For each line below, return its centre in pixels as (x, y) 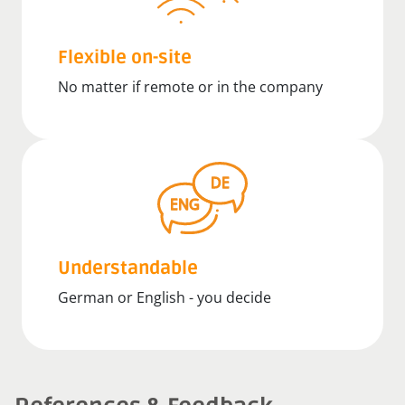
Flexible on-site (125, 58)
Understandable (128, 268)
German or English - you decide (165, 297)
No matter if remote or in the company (190, 87)
